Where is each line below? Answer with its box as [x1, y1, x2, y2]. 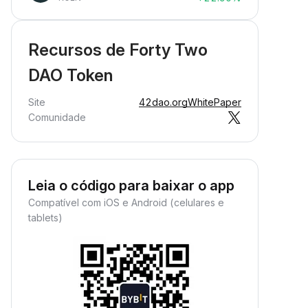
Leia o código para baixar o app [28, 177, 234, 194]
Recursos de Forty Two [28, 40, 208, 60]
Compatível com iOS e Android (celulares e [28, 197, 224, 208]
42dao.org [139, 96, 188, 108]
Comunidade [28, 111, 86, 123]
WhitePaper [188, 96, 241, 108]
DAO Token [28, 65, 113, 85]
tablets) [28, 212, 63, 223]
